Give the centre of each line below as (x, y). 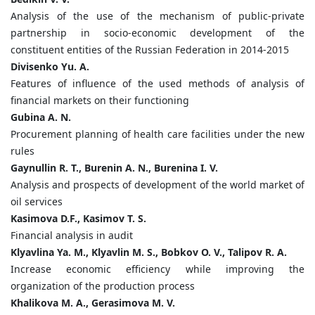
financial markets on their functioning (100, 101)
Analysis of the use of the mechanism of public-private (157, 16)
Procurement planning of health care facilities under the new (157, 134)
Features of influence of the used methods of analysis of (157, 84)
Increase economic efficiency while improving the (157, 269)
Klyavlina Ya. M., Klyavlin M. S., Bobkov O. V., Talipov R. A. (149, 252)
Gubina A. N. (41, 117)
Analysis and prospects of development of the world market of (157, 185)
